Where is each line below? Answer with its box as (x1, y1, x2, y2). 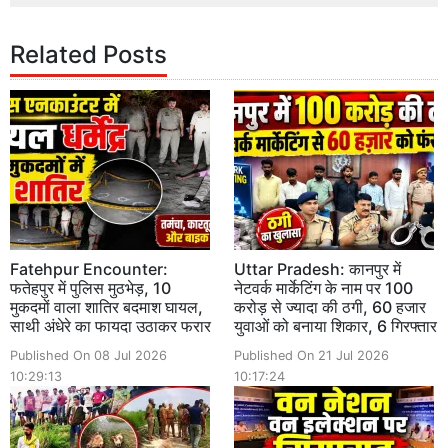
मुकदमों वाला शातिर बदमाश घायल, (10, 296, 203, 317)
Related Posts (10, 39, 167, 69)
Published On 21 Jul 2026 (234, 347, 389, 363)
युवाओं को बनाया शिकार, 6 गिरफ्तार (234, 315, 437, 336)
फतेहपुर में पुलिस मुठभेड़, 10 (10, 277, 171, 298)
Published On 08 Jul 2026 (10, 347, 167, 363)
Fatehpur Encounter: (10, 258, 168, 279)
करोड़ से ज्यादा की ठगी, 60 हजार (234, 296, 426, 317)
